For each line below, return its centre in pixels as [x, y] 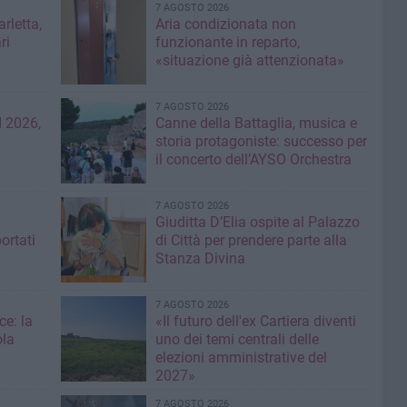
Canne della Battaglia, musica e [256, 124]
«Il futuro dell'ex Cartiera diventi [255, 322]
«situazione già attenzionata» [249, 61]
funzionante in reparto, [227, 43]
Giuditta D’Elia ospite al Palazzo [257, 223]
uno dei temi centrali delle [237, 340]
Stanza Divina [200, 259]
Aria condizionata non [225, 25]
